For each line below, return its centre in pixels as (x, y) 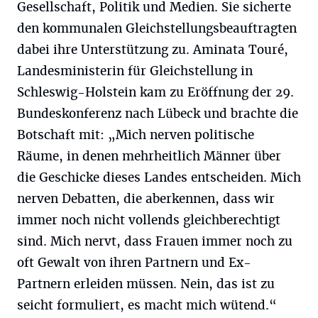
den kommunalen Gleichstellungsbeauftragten (157, 28)
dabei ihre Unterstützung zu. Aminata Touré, (153, 50)
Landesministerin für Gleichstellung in (135, 71)
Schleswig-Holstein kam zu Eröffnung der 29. (155, 92)
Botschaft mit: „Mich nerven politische (136, 135)
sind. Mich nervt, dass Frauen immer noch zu (155, 241)
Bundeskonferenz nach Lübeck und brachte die (158, 114)
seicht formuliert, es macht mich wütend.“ (147, 305)
